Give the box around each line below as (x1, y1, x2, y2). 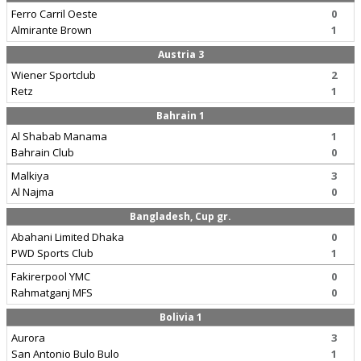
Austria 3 (157, 48, 204, 61)
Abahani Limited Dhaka (11, 230, 124, 244)
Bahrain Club (11, 145, 74, 160)
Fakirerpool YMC (11, 269, 90, 284)
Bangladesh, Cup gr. (130, 210, 231, 223)
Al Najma (11, 185, 54, 199)
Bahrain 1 (156, 109, 205, 122)
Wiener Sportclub (11, 68, 96, 82)
